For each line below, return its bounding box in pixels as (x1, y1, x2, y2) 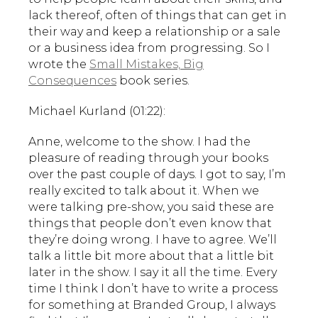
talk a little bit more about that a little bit (28, 248, 274, 263)
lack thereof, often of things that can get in (28, 8, 287, 22)
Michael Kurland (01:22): (28, 104, 165, 118)
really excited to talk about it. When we (28, 183, 259, 197)
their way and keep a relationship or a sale (28, 24, 280, 38)
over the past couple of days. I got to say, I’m (28, 167, 286, 181)
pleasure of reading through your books (28, 150, 268, 165)
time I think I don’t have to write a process (28, 281, 278, 295)
